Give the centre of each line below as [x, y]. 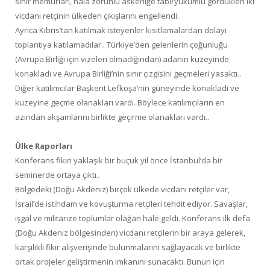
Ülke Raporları [44, 146]
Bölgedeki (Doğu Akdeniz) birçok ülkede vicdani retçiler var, [122, 189]
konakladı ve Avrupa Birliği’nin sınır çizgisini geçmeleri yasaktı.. [128, 73]
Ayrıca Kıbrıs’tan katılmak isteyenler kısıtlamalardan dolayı [121, 30]
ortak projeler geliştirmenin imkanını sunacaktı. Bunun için [120, 261]
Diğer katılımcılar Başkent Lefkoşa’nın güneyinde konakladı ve [127, 88]
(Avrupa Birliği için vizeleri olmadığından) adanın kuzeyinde [122, 59]
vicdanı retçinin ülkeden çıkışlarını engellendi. [97, 15]
